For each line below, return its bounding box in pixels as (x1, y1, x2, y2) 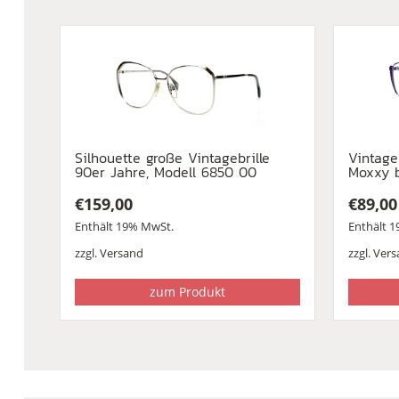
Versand (99, 244, 143, 261)
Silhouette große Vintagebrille (74, 146, 270, 168)
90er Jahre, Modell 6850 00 (74, 160, 256, 183)
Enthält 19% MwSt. (74, 217, 174, 234)
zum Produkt (150, 282, 226, 300)
